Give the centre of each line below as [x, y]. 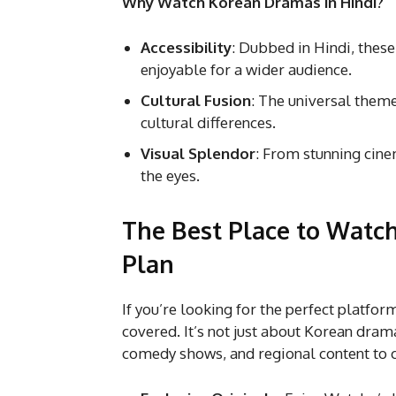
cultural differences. [208, 122]
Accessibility [186, 47]
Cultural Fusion [196, 100]
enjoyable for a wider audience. [246, 69]
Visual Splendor [198, 153]
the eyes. [170, 175]
